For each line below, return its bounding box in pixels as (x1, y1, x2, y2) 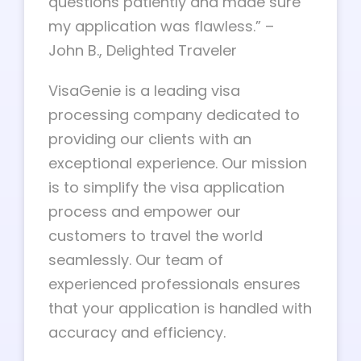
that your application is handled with (48, 298, 312, 318)
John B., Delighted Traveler (48, 40, 237, 60)
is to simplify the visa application (48, 177, 284, 197)
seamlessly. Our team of (48, 250, 223, 270)
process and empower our (48, 201, 241, 222)
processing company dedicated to (48, 105, 300, 125)
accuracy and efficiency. (48, 322, 226, 342)
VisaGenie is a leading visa (48, 81, 240, 101)
